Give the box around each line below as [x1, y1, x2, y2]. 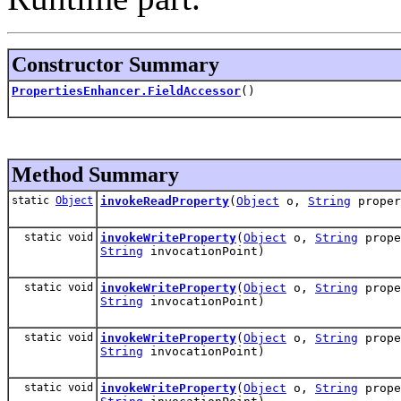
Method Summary [12, 162, 179, 186]
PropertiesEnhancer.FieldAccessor [12, 83, 241, 98]
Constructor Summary [12, 52, 219, 76]
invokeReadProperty [100, 193, 229, 208]
